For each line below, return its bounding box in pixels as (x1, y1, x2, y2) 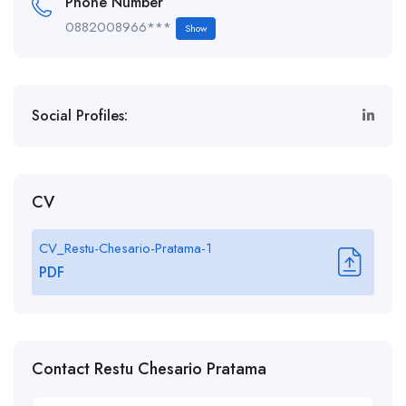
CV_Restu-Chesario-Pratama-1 (39, 238, 212, 258)
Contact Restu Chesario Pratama (32, 357, 266, 381)
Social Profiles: (32, 105, 128, 126)
